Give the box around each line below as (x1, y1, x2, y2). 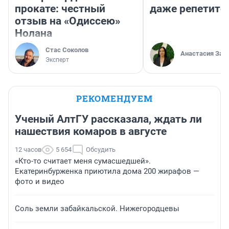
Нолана (15, 27, 52, 40)
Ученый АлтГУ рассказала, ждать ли (15, 113, 202, 126)
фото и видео (15, 177, 64, 187)
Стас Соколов (45, 46, 88, 54)
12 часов (15, 146, 41, 154)
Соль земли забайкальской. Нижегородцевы (15, 204, 179, 214)
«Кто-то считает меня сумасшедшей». (15, 156, 151, 166)
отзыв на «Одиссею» (15, 15, 120, 28)
